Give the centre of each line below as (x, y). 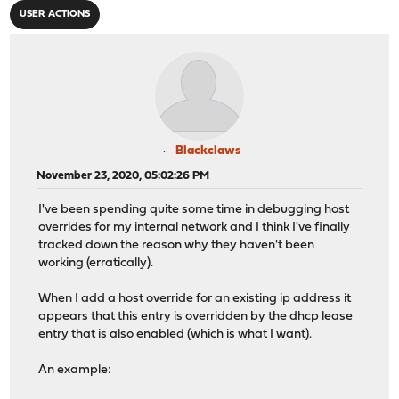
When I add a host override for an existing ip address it (195, 299)
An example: (75, 370)
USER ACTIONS (55, 14)
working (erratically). (96, 264)
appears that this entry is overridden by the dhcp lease (196, 317)
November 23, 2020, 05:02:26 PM (123, 175)
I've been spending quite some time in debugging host (194, 210)
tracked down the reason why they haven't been (177, 246)
